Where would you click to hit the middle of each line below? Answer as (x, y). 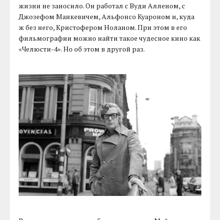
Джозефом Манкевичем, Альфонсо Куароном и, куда (107, 17)
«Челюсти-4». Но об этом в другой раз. (82, 49)
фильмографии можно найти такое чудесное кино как (110, 38)
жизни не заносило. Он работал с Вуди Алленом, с (102, 6)
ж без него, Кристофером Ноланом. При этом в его (103, 27)
